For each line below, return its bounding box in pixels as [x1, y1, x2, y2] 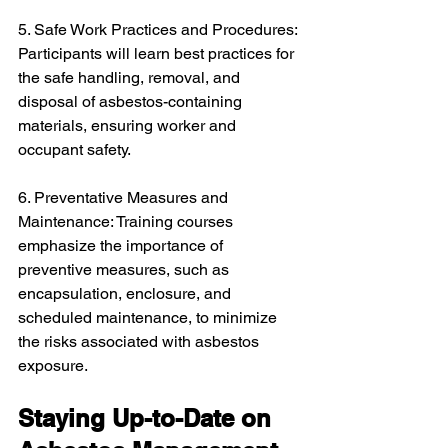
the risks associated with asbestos [18, 332, 263, 351]
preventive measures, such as [18, 260, 233, 279]
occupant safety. [18, 140, 131, 159]
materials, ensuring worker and [18, 116, 240, 135]
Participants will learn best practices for [18, 44, 298, 63]
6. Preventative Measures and [18, 188, 232, 207]
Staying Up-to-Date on [18, 404, 278, 432]
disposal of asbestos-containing [18, 92, 246, 111]
